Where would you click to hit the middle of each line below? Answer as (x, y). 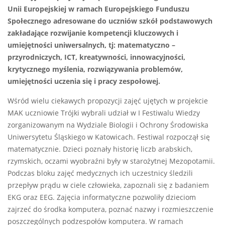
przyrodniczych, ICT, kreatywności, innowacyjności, (96, 58)
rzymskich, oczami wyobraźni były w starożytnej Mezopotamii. (111, 161)
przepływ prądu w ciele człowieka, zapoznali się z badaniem (108, 186)
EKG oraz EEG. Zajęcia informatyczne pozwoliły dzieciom (102, 198)
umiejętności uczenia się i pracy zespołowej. (84, 82)
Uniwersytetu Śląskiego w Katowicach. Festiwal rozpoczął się (109, 137)
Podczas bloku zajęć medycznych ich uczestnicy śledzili (100, 174)
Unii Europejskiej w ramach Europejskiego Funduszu (98, 9)
